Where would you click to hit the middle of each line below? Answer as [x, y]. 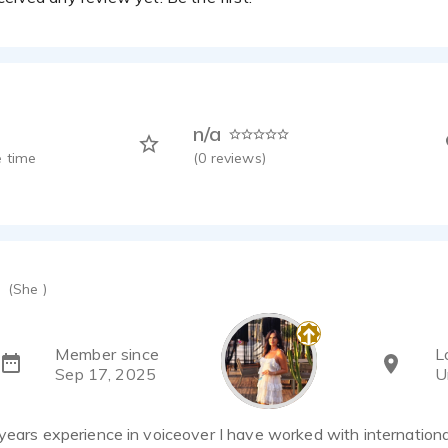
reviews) [238, 158]
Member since [107, 354]
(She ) [27, 289]
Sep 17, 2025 [106, 374]
